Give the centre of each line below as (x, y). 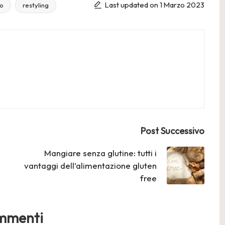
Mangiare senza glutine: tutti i (100, 153)
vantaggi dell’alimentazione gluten (90, 165)
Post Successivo (172, 131)
